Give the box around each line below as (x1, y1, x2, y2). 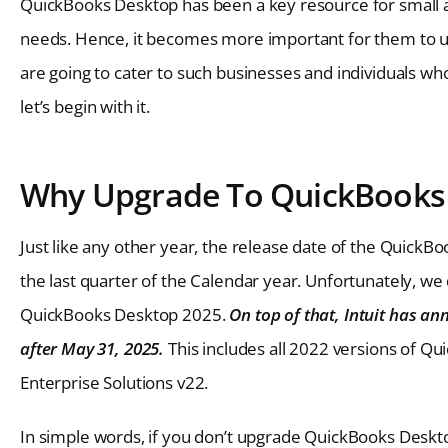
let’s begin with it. (20, 94, 150, 118)
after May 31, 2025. (20, 336, 165, 360)
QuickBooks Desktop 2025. (20, 302, 230, 326)
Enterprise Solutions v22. (20, 370, 209, 394)
